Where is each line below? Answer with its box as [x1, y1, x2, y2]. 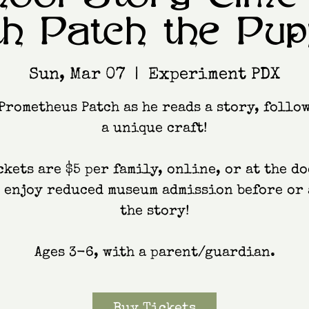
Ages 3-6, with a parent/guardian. [34, 246, 275, 260]
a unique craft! [101, 121, 208, 136]
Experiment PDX [148, 66, 280, 83]
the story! [119, 204, 190, 219]
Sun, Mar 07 [29, 66, 125, 83]
